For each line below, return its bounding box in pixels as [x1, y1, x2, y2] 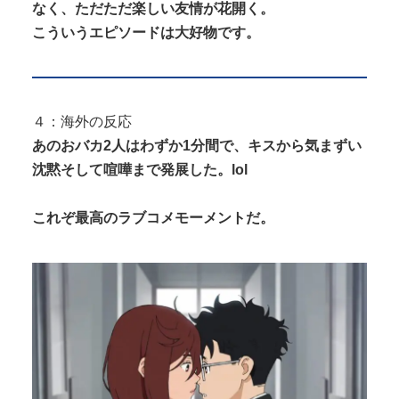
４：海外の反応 [32, 113, 132, 129]
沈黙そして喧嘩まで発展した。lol [32, 161, 248, 177]
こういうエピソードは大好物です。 [32, 24, 260, 40]
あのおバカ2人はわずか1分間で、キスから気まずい [32, 137, 362, 153]
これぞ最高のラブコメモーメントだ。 [32, 209, 274, 225]
